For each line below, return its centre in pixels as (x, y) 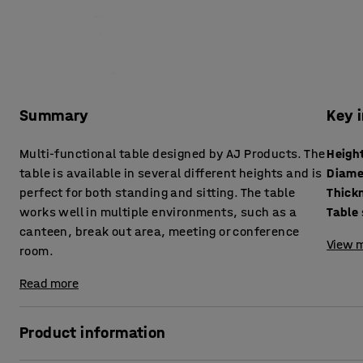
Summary (54, 116)
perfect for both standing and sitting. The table (158, 193)
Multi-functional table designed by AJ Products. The (173, 154)
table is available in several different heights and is (171, 173)
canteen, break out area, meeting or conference (160, 232)
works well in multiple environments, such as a (158, 212)
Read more (49, 284)
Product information (93, 333)
